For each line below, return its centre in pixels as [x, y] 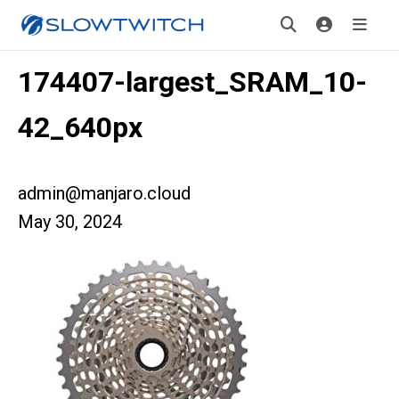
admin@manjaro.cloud [104, 193]
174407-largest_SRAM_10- [192, 82]
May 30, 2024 [70, 222]
